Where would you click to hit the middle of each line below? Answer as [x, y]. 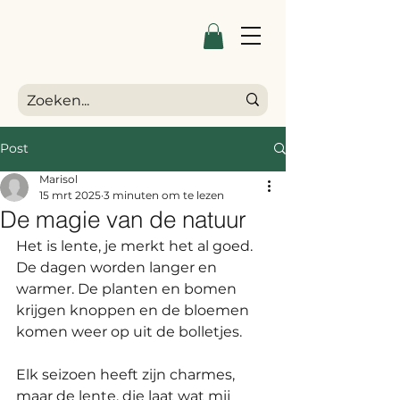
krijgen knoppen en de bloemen [134, 310]
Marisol [58, 179]
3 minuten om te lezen [164, 195]
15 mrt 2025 [70, 195]
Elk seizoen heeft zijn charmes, [127, 374]
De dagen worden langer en [118, 267]
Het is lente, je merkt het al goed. [134, 246]
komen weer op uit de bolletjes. [131, 331]
